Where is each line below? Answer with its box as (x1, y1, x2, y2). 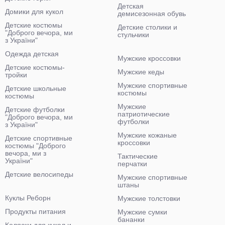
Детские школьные (5, 84, 66, 92)
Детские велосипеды (5, 170, 73, 178)
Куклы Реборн (5, 194, 51, 202)
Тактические (118, 152, 158, 160)
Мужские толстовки (118, 194, 180, 202)
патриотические (118, 110, 170, 118)
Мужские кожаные (118, 131, 177, 139)
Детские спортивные (5, 134, 72, 142)
